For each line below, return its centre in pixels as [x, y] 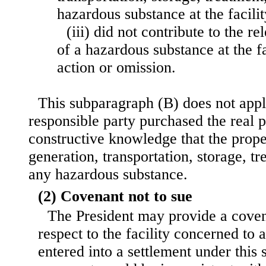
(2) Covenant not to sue [115, 197]
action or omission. [116, 68]
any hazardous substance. [108, 175]
